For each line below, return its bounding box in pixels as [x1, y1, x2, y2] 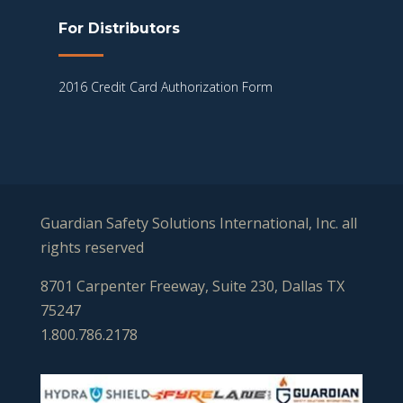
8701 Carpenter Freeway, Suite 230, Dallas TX [40, 276, 345, 297]
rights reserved [40, 237, 144, 258]
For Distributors [58, 20, 180, 38]
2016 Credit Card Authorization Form [58, 78, 273, 96]
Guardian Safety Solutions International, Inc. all [40, 213, 357, 234]
